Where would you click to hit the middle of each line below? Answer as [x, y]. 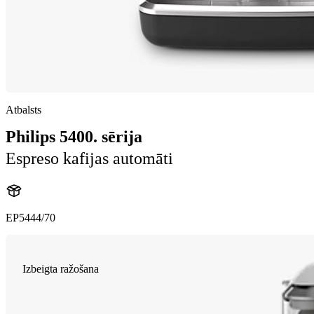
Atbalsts [23, 110]
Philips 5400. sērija [74, 137]
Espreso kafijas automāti [89, 158]
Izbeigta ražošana [61, 268]
